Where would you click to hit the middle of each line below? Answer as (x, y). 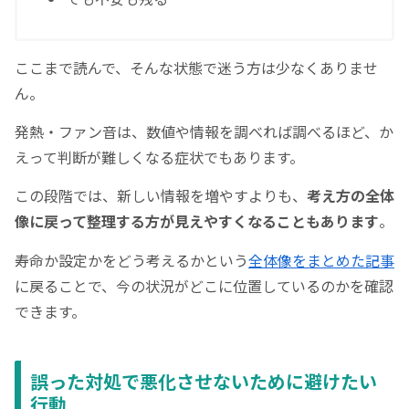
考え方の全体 (351, 196)
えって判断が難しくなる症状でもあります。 (159, 157)
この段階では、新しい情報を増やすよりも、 (161, 196)
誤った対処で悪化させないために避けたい (204, 381)
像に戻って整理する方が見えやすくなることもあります (197, 221)
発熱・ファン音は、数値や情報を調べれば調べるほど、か (204, 132)
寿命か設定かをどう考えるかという (131, 260)
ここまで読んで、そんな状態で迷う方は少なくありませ (196, 67)
